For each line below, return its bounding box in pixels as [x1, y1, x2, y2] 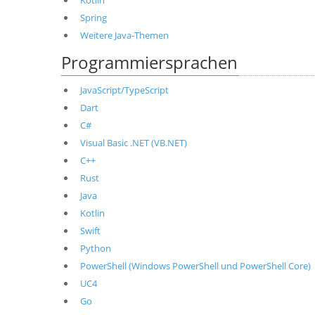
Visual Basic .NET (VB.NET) [79, 136, 187, 149]
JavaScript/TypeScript [79, 84, 169, 96]
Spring [79, 11, 107, 24]
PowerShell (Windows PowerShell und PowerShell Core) [79, 259, 311, 272]
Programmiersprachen [61, 51, 238, 74]
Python [79, 242, 111, 255]
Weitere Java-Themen [79, 29, 169, 41]
